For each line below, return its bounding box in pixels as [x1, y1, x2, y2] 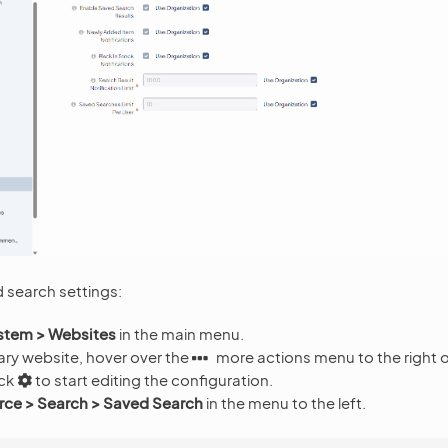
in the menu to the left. [203, 392, 366, 412]
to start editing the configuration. [32, 369, 273, 389]
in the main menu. [116, 323, 244, 343]
